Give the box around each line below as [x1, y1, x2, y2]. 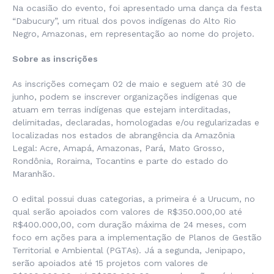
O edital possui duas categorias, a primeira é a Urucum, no [12, 194, 255, 204]
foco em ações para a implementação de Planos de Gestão [12, 232, 262, 243]
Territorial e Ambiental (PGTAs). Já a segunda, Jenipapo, [12, 245, 245, 256]
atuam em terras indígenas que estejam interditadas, [12, 105, 231, 115]
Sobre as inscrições [12, 54, 98, 64]
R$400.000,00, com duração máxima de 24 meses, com [12, 220, 246, 230]
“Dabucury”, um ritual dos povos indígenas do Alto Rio [12, 16, 236, 26]
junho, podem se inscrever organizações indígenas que [12, 92, 237, 102]
